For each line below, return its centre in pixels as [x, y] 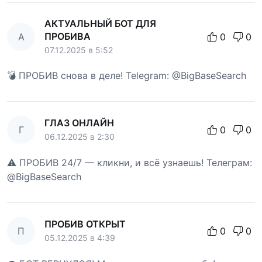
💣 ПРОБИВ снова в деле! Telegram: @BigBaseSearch [127, 76]
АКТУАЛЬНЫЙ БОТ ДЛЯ [100, 24]
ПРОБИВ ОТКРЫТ [85, 224]
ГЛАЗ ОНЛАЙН [79, 123]
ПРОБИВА [68, 37]
